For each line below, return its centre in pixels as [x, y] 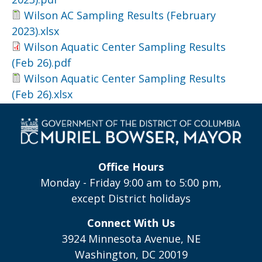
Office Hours [131, 166]
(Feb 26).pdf [42, 63]
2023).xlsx [35, 31]
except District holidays [131, 198]
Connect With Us [131, 223]
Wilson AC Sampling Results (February [120, 15]
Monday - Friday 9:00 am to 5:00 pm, [131, 182]
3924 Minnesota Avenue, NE [131, 238]
